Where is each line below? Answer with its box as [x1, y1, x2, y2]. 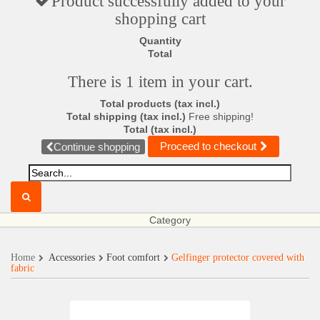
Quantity [139, 35, 181, 46]
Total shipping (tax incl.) [66, 111, 189, 122]
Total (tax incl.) [124, 124, 196, 135]
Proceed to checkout [159, 140, 256, 152]
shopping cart [114, 10, 206, 28]
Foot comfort [106, 252, 160, 263]
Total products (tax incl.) [100, 98, 220, 109]
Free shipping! [189, 111, 254, 122]
